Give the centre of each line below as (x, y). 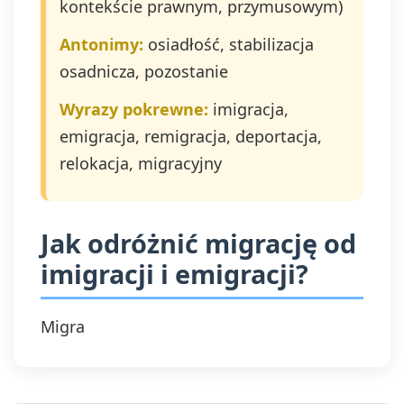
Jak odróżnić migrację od (198, 243)
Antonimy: (101, 44)
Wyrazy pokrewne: (134, 109)
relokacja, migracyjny (141, 163)
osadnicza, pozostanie (144, 71)
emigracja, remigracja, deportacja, (191, 136)
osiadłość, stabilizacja (229, 44)
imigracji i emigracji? (174, 274)
